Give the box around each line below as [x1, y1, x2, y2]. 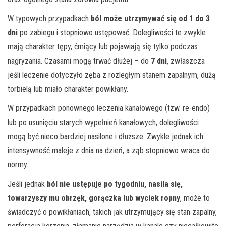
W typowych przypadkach [8, 13, 91, 23]
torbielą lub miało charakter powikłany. [8, 84, 128, 94]
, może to [180, 193, 210, 203]
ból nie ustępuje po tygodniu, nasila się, [47, 179, 183, 189]
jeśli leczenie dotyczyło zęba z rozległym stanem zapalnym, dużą [8, 70, 216, 80]
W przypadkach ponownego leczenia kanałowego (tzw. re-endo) [8, 103, 210, 113]
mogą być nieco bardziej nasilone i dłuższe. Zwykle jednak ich [8, 131, 203, 141]
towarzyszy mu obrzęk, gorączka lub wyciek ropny [8, 193, 180, 203]
